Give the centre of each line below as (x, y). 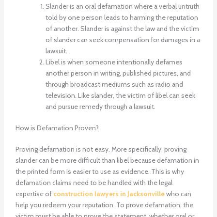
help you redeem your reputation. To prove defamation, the (104, 205)
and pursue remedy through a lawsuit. (100, 107)
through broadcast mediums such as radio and (114, 85)
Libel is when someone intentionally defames (114, 62)
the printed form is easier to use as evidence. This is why (100, 172)
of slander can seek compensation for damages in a (123, 40)
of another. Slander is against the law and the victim (122, 29)
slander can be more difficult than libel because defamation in (107, 161)
